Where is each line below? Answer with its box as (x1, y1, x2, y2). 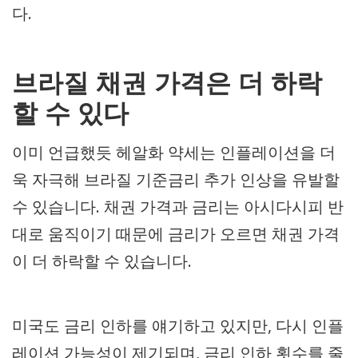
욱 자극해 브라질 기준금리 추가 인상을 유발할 (12, 169, 340, 191)
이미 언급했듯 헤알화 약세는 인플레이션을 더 (12, 141, 336, 164)
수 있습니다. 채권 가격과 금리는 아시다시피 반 (12, 196, 344, 218)
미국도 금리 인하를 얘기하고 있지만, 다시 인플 (12, 315, 344, 337)
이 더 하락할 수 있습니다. (12, 250, 192, 272)
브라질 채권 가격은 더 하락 (12, 68, 322, 97)
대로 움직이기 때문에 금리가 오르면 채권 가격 (12, 223, 340, 245)
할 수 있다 (12, 98, 129, 128)
